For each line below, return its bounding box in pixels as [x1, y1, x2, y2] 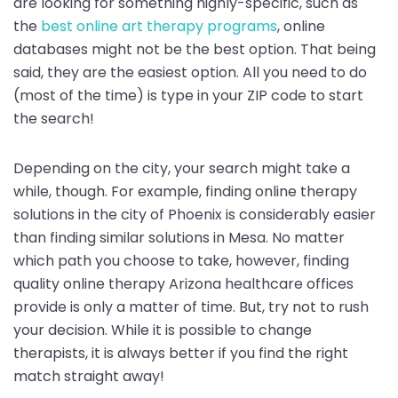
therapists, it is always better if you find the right [13, 342, 348, 363]
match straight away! [13, 365, 164, 386]
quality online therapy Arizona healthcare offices [13, 273, 354, 294]
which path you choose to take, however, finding [13, 250, 349, 271]
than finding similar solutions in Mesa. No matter [13, 227, 345, 248]
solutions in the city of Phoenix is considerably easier [13, 203, 376, 225]
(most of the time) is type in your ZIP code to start [13, 84, 363, 106]
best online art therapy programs [41, 15, 277, 36]
